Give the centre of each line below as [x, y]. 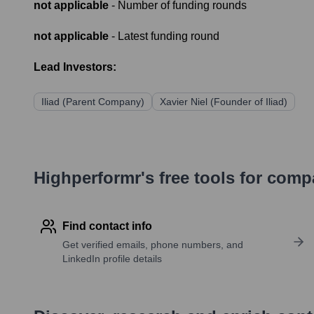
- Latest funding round [164, 36]
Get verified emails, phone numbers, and [153, 245]
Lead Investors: [75, 67]
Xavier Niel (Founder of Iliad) [224, 102]
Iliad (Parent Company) [93, 102]
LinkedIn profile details [112, 259]
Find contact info [107, 226]
